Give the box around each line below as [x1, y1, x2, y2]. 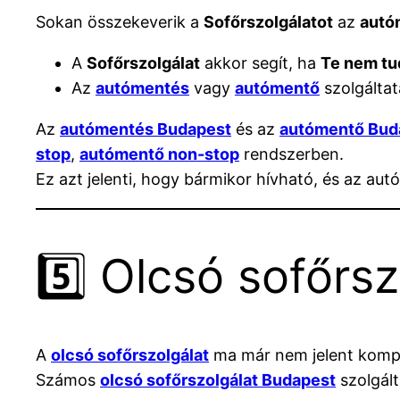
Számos [36, 370, 100, 389]
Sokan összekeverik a [36, 12, 204, 32]
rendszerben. [239, 145, 344, 164]
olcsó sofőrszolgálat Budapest [100, 370, 336, 389]
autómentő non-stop [79, 145, 239, 164]
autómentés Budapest [60, 120, 231, 139]
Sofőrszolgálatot [204, 12, 333, 32]
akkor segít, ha [200, 54, 321, 73]
